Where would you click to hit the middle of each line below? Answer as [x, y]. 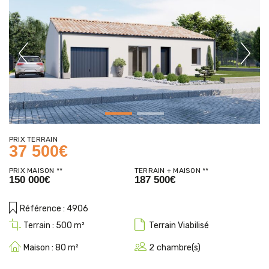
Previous [44, 59]
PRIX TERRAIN [33, 140]
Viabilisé [193, 226]
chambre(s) [179, 248]
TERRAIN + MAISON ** [172, 171]
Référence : [42, 209]
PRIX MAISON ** [36, 171]
